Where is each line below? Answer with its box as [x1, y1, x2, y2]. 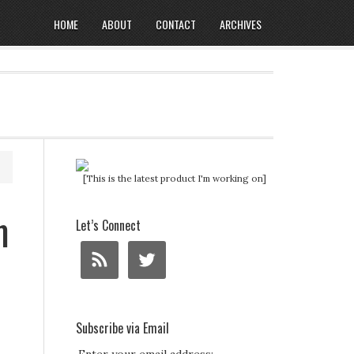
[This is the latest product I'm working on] [83, 172, 266, 184]
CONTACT [156, 16, 196, 32]
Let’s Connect [76, 216, 141, 235]
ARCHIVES [220, 16, 262, 32]
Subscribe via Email [76, 318, 169, 337]
